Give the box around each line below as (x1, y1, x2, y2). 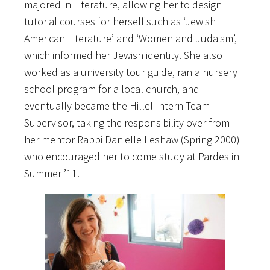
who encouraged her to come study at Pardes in (24, 149, 239, 163)
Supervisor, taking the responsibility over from (24, 115, 230, 130)
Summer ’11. (24, 166, 80, 180)
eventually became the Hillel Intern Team (24, 98, 210, 113)
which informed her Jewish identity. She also (24, 48, 222, 62)
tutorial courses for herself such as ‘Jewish (24, 14, 216, 28)
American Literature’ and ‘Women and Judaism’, (24, 31, 237, 45)
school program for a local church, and (24, 81, 199, 96)
